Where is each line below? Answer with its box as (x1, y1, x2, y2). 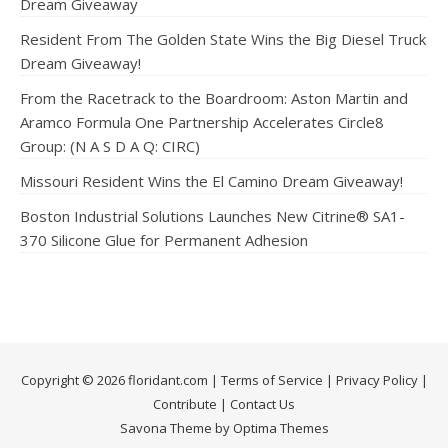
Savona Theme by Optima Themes (119, 419, 329, 437)
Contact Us (230, 395, 295, 413)
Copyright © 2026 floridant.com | (20, 371, 221, 389)
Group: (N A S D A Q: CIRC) (20, 136, 200, 156)
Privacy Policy (335, 371, 418, 389)
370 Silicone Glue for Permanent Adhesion (20, 230, 308, 250)
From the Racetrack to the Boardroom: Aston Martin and (20, 88, 408, 108)
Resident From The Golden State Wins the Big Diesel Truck (20, 29, 426, 49)
